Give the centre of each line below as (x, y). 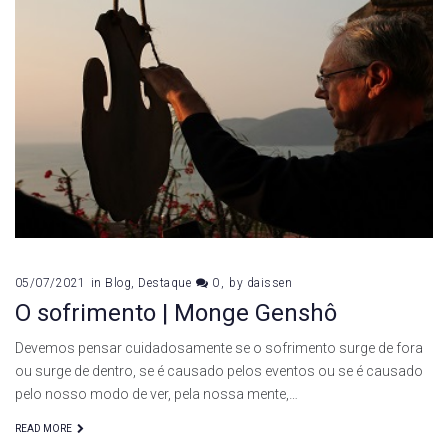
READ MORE (43, 428)
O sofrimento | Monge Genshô (176, 313)
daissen (269, 283)
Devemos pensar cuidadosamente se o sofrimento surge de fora (219, 348)
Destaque (164, 283)
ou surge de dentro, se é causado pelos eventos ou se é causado (219, 371)
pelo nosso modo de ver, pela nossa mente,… (156, 394)
